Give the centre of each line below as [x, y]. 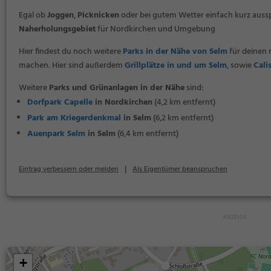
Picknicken [98, 15]
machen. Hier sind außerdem [72, 66]
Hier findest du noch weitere [71, 52]
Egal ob [33, 15]
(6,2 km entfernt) [182, 118]
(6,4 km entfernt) [147, 134]
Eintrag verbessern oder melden [69, 169]
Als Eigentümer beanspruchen [180, 169]
